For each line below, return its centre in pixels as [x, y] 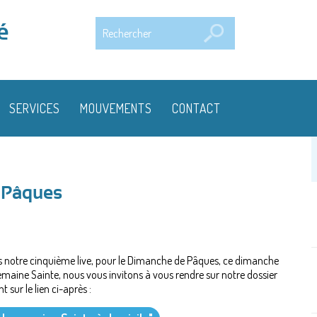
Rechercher [122, 24]
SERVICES [34, 108]
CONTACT [197, 108]
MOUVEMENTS [116, 108]
